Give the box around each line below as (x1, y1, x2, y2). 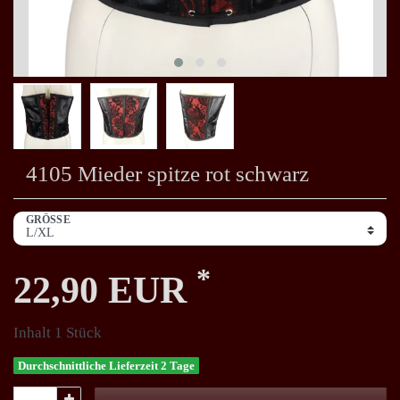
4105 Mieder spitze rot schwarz (26, 161, 309, 186)
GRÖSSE (26, 214, 63, 227)
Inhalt (13, 323, 54, 341)
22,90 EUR (13, 269, 196, 311)
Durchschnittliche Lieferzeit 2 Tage (18, 358, 196, 372)
